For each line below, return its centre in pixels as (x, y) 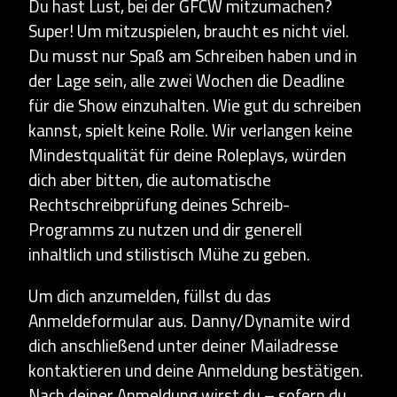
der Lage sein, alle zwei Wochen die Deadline (187, 81)
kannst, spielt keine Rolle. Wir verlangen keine (191, 130)
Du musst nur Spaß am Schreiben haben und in (193, 56)
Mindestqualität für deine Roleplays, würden (187, 155)
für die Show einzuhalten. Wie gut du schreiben (195, 105)
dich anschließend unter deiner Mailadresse (183, 346)
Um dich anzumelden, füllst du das (150, 296)
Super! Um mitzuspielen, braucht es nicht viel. (189, 31)
